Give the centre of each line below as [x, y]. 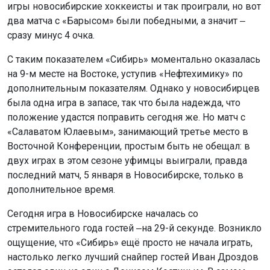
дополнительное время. [61, 190]
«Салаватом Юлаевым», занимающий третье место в [128, 132]
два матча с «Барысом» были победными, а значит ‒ [126, 21]
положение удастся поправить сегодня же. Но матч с [126, 118]
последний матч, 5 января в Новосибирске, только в [125, 175]
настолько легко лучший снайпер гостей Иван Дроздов [133, 257]
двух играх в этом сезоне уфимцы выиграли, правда [127, 161]
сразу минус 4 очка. [51, 36]
